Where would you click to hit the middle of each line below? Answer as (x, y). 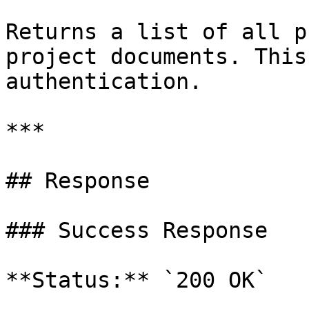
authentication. (104, 81)
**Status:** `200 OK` (137, 280)
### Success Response (137, 230)
